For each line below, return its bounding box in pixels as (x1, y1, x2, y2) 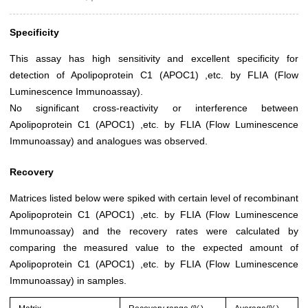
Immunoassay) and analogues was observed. (10, 135, 208, 147)
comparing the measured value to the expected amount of (10, 242, 298, 254)
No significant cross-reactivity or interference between (10, 102, 298, 114)
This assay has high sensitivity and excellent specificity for (10, 53, 298, 65)
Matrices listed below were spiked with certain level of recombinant (10, 192, 298, 204)
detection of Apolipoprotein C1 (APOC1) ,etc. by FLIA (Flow (10, 69, 298, 81)
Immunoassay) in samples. (10, 275, 126, 287)
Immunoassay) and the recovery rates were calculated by (10, 225, 298, 237)
